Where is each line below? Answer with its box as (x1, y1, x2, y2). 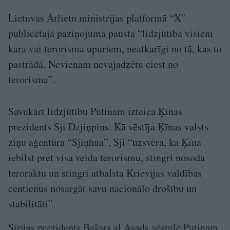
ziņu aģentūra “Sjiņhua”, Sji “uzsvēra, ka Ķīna (8, 135, 201, 149)
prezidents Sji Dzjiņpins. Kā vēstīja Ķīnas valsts (8, 120, 208, 134)
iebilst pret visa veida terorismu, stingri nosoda (8, 150, 205, 165)
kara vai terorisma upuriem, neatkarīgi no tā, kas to (8, 42, 222, 56)
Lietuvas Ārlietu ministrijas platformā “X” (8, 11, 186, 25)
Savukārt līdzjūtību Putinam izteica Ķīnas (8, 104, 182, 119)
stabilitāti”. (8, 197, 55, 211)
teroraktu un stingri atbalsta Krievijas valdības (8, 166, 202, 180)
